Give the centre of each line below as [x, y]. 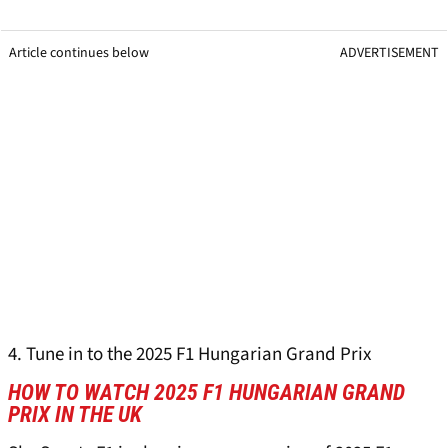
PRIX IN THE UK [75, 415]
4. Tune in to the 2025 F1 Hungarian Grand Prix [189, 355]
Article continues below [79, 53]
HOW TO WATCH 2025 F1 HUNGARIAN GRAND [206, 393]
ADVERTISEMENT [389, 53]
